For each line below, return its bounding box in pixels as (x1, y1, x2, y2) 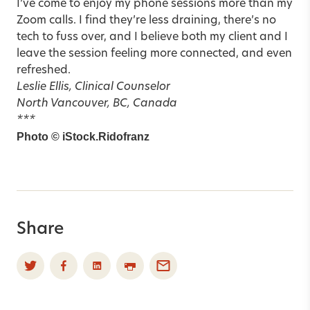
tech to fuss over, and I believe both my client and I (17, 31, 288, 43)
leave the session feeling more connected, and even (17, 48, 292, 60)
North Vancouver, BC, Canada (17, 98, 177, 109)
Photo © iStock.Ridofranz (17, 130, 149, 143)
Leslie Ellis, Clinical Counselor (17, 81, 170, 93)
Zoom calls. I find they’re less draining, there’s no (17, 15, 276, 26)
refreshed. (17, 64, 71, 76)
